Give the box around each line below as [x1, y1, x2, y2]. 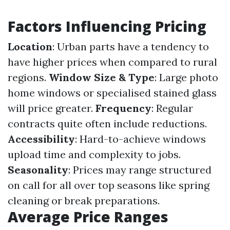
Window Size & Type [49, 71, 155, 84]
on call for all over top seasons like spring [8, 179, 209, 191]
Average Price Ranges [8, 207, 168, 226]
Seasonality [8, 163, 68, 176]
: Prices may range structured [68, 163, 212, 176]
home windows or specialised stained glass [8, 86, 217, 99]
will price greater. [8, 102, 95, 114]
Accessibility [8, 132, 75, 145]
